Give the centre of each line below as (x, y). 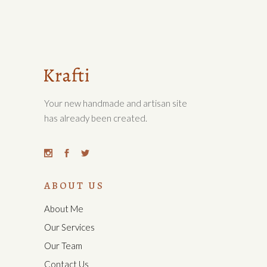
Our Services (69, 227)
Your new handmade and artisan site (116, 103)
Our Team (63, 246)
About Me (64, 209)
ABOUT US (74, 186)
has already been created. (96, 118)
